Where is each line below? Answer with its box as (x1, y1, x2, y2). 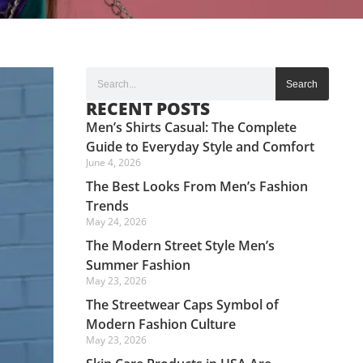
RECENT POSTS (86, 97, 210, 121)
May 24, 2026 (86, 215, 147, 229)
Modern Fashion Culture (86, 315, 236, 334)
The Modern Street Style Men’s (86, 237, 275, 255)
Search (286, 78, 318, 90)
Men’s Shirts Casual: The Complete (86, 118, 297, 137)
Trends (86, 197, 129, 216)
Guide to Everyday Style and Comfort (86, 138, 314, 156)
